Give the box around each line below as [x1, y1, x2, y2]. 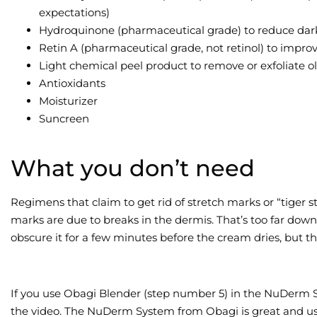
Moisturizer [39, 93, 98, 108]
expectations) [39, 5, 110, 19]
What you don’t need [11, 154, 255, 183]
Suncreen [39, 111, 89, 125]
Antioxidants [39, 76, 105, 90]
